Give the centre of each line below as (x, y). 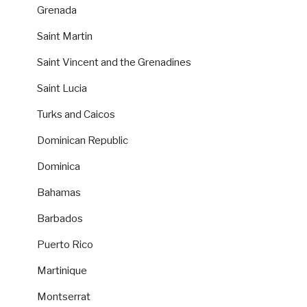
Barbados (60, 218)
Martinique (62, 270)
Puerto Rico (65, 244)
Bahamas (59, 192)
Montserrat (64, 296)
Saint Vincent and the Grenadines (114, 62)
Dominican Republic (83, 140)
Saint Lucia (62, 88)
